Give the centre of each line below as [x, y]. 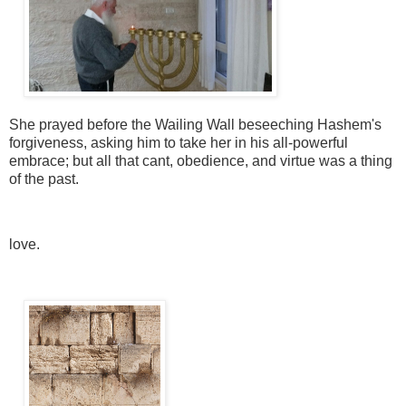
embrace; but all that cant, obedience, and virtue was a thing [201, 161]
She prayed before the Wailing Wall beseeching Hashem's [195, 125]
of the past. [46, 179]
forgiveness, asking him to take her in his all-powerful [179, 143]
